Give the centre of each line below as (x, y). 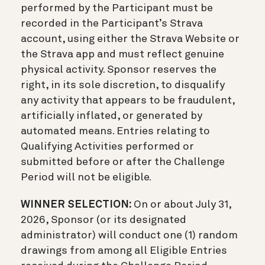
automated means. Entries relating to (115, 131)
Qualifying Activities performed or (107, 146)
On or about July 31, (181, 204)
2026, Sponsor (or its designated (104, 220)
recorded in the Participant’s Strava (112, 23)
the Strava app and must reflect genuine (122, 54)
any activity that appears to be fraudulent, (128, 100)
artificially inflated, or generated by (112, 116)
